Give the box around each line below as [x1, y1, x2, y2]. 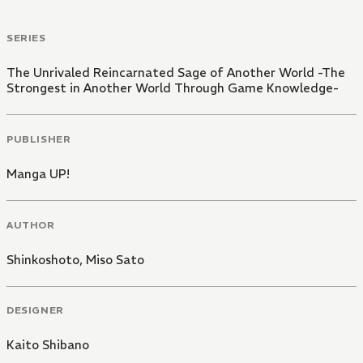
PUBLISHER [6, 132, 71, 145]
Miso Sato [86, 251, 144, 267]
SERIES [6, 32, 46, 45]
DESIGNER [6, 304, 64, 317]
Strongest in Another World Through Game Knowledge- [6, 80, 339, 96]
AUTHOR [6, 218, 55, 231]
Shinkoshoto [6, 251, 79, 267]
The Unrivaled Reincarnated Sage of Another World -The [6, 65, 345, 81]
